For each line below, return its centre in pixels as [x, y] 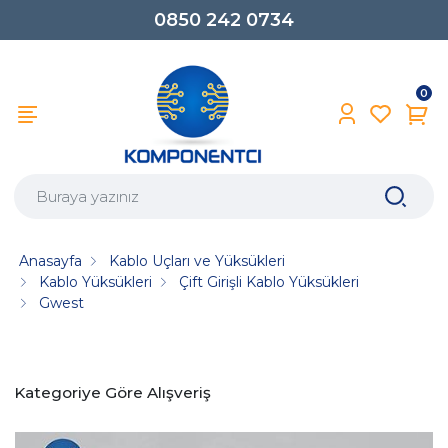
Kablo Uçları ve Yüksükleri [197, 260]
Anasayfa [51, 260]
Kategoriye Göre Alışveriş [112, 392]
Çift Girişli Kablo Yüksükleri [269, 281]
